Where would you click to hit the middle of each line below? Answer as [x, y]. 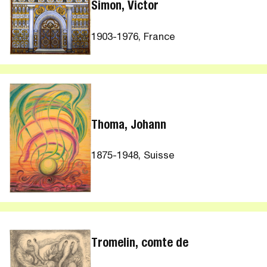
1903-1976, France [133, 38]
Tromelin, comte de [140, 244]
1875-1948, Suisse [133, 157]
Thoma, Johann [129, 126]
